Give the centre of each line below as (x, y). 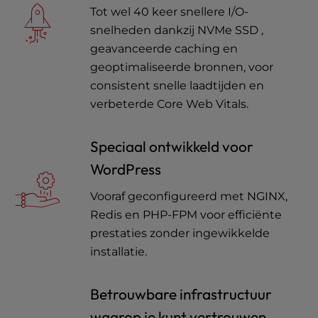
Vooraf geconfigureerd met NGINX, (189, 196)
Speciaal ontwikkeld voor (172, 146)
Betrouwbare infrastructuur (181, 294)
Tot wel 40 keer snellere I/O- (169, 12)
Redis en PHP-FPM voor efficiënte (186, 215)
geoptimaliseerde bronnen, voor (182, 67)
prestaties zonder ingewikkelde (180, 233)
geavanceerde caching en (164, 49)
